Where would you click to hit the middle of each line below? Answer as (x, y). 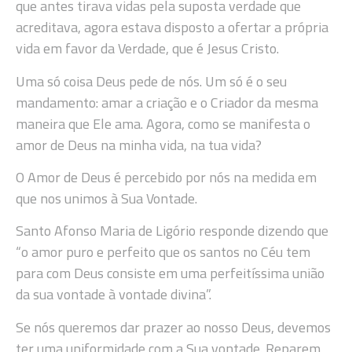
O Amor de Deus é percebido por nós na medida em (166, 177)
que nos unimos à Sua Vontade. (106, 198)
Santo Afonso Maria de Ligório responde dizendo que (172, 231)
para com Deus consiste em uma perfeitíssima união (170, 273)
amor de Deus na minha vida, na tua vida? (139, 145)
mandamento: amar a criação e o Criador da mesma (167, 102)
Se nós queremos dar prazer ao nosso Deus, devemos (173, 327)
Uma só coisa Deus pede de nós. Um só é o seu (151, 81)
